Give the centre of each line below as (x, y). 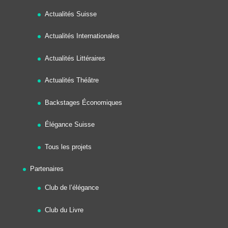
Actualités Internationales (82, 36)
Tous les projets (68, 147)
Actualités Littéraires (75, 58)
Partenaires (47, 169)
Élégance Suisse (69, 124)
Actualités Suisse (70, 14)
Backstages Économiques (83, 102)
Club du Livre (64, 210)
